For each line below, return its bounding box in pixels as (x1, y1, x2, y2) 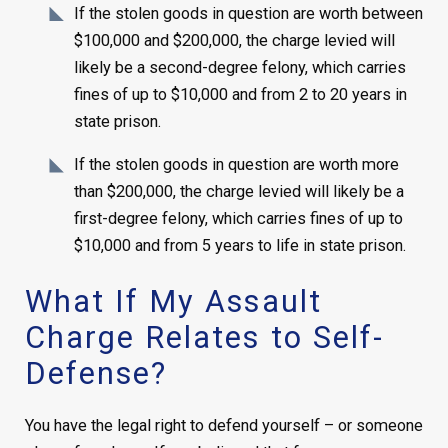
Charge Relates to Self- (24, 319, 385, 356)
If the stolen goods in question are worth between (74, 3, 424, 23)
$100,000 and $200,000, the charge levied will (74, 30, 396, 50)
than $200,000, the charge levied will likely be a (74, 182, 405, 202)
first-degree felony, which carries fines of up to (74, 209, 404, 229)
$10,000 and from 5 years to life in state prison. (74, 236, 407, 256)
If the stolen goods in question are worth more (74, 155, 400, 175)
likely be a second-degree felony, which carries (74, 57, 407, 77)
